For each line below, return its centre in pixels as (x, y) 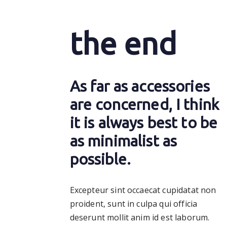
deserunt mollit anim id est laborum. (140, 218)
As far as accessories (140, 86)
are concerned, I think (144, 105)
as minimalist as (123, 141)
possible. (100, 159)
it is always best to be (144, 123)
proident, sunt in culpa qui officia (134, 204)
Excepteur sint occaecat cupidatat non (143, 190)
